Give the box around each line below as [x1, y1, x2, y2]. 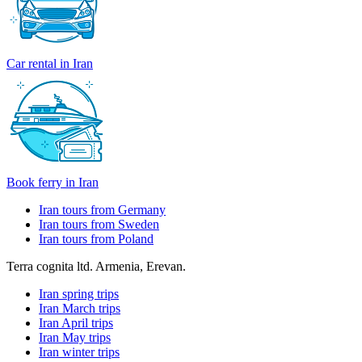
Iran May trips [39, 330, 111, 345]
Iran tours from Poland [39, 232, 154, 246]
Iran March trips [39, 301, 120, 316]
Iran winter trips [39, 345, 120, 360]
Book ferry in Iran [6, 175, 99, 190]
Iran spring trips [39, 287, 119, 301]
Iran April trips [39, 316, 113, 330]
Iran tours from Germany [39, 203, 166, 217]
